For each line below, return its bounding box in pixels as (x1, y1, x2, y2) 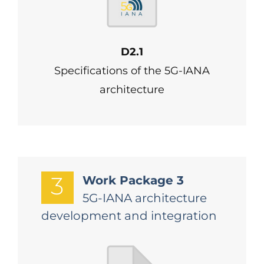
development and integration (41, 209, 217, 223)
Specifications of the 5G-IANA (54, 64, 210, 77)
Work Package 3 (82, 173, 184, 187)
